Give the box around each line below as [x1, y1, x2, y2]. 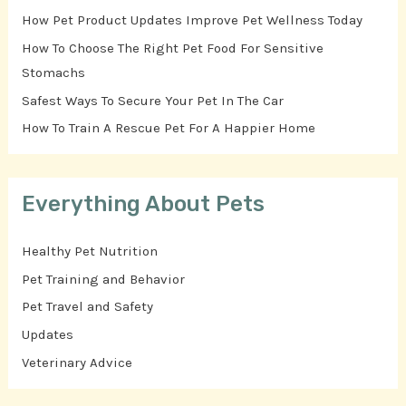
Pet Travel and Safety [22, 298, 154, 315]
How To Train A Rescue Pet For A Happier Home [22, 120, 316, 137]
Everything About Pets [22, 190, 266, 217]
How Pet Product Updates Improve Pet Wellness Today [22, 12, 363, 29]
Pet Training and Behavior [22, 270, 186, 287]
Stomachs [22, 63, 86, 81]
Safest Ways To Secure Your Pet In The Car [22, 92, 285, 109]
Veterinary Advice [22, 353, 133, 371]
